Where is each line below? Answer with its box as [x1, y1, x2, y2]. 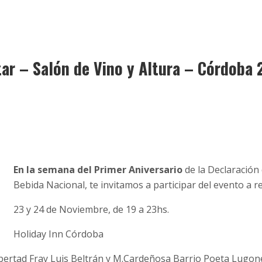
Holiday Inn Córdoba [13, 227, 104, 241]
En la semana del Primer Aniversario [13, 163, 182, 177]
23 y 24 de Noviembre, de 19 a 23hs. [13, 203, 169, 216]
